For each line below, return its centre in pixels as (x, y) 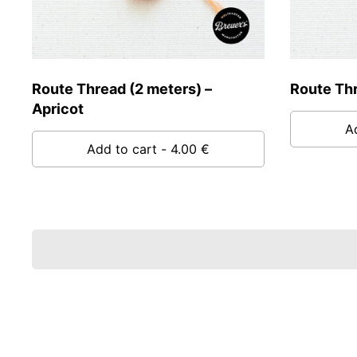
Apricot (58, 109)
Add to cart (122, 149)
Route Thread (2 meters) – (122, 89)
